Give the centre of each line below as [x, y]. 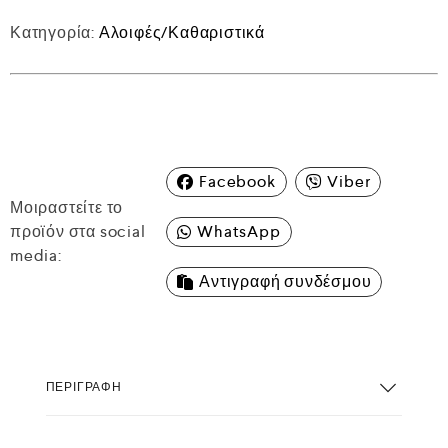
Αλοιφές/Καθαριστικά [182, 32]
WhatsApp [239, 231]
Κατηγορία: [54, 32]
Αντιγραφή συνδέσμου [285, 281]
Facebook [237, 181]
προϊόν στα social [78, 231]
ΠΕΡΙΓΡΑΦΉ [83, 386]
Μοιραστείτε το [67, 207]
